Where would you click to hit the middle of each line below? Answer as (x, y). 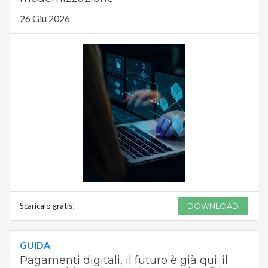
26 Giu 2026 (45, 19)
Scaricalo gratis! (47, 205)
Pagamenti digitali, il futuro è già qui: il (124, 260)
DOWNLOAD (213, 205)
